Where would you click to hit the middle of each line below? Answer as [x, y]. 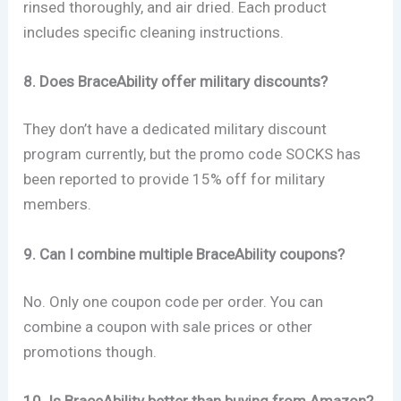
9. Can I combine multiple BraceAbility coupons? [184, 254]
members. [58, 205]
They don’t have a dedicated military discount [175, 129]
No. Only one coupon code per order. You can [174, 302]
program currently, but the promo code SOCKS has [192, 154]
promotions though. [90, 352]
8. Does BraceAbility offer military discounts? [176, 81]
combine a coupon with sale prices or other [168, 327]
